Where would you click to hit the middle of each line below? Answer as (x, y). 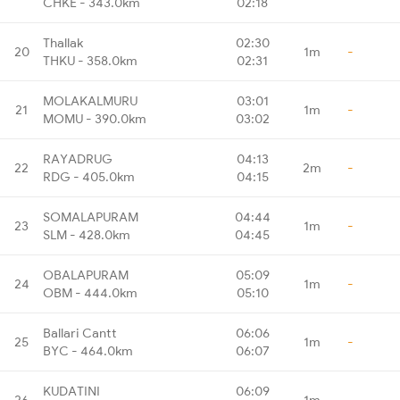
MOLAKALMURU (90, 100)
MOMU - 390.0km (95, 118)
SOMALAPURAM (91, 217)
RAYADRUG (78, 158)
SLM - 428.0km (87, 234)
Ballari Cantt (80, 333)
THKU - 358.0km (90, 60)
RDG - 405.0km (89, 176)
